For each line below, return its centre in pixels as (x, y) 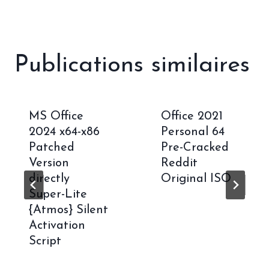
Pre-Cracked (195, 147)
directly (49, 179)
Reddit (179, 163)
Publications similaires (132, 65)
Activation (57, 225)
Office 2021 (192, 116)
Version (49, 163)
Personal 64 (193, 132)
